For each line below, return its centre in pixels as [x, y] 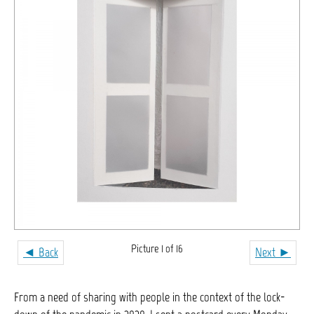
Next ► [273, 252]
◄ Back [41, 252]
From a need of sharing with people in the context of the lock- [150, 297]
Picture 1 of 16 [157, 248]
